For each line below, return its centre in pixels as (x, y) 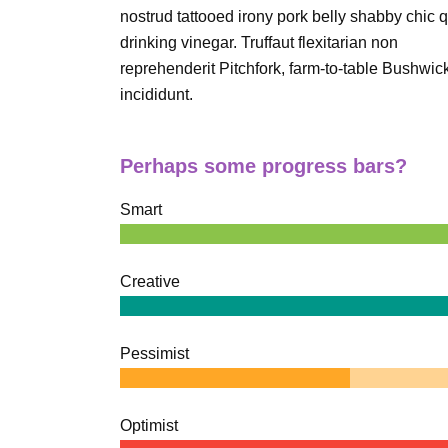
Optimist (149, 425)
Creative (150, 281)
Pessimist (154, 353)
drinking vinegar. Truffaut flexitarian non (259, 42)
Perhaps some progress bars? (263, 166)
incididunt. (156, 94)
